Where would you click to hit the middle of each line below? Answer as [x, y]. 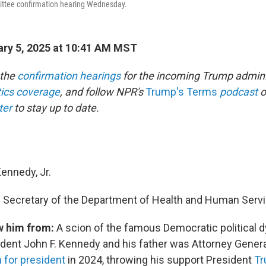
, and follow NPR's [103, 92]
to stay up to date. [56, 108]
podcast [237, 92]
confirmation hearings [69, 76]
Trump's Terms [181, 92]
